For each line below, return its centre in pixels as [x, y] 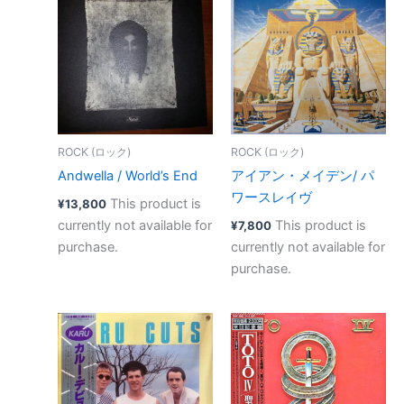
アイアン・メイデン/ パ [302, 176]
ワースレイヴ [271, 198]
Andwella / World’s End [127, 176]
